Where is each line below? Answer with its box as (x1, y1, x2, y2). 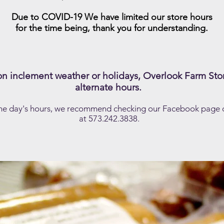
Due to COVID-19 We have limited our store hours (11, 11, 212, 22)
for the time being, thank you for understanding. (15, 22, 208, 33)
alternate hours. (74, 81, 144, 93)
